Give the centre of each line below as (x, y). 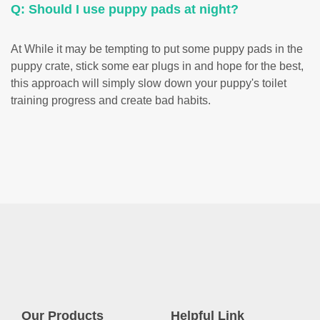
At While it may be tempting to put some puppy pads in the (157, 49)
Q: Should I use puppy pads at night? (125, 9)
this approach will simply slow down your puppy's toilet (149, 83)
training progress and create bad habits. (111, 100)
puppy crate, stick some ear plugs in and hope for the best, (157, 66)
